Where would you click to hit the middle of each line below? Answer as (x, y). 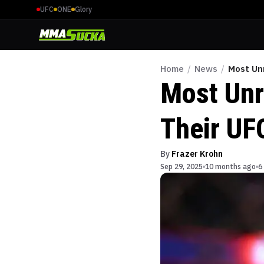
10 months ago (230, 166)
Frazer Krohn (197, 154)
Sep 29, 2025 (181, 166)
